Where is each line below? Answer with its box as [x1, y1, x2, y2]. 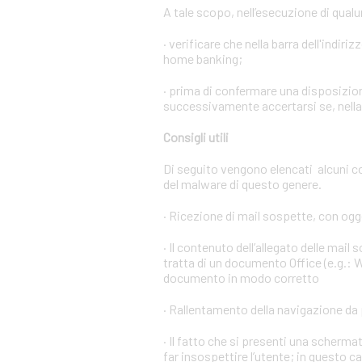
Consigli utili [163, 129, 229, 145]
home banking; [163, 51, 242, 66]
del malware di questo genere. [163, 176, 322, 192]
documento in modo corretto [163, 270, 319, 285]
